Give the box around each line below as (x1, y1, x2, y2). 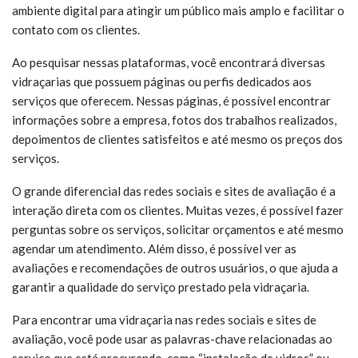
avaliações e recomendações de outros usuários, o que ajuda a (12, 260, 338, 275)
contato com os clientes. (12, 22, 140, 37)
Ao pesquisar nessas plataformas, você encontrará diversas (12, 54, 325, 70)
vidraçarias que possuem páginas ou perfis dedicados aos (12, 74, 312, 89)
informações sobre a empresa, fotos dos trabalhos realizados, (12, 112, 336, 127)
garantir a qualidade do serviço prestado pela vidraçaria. (12, 279, 309, 294)
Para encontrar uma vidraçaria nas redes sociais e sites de (12, 312, 316, 327)
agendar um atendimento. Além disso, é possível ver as (12, 241, 296, 256)
